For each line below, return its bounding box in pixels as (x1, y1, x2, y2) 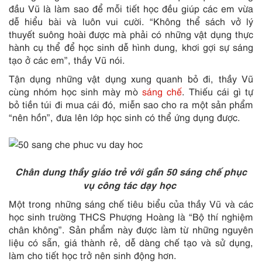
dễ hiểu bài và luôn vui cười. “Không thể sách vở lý (9, 15, 253, 27)
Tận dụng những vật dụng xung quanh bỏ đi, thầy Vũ (9, 72, 253, 85)
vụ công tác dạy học (83, 178, 179, 191)
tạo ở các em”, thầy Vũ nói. (9, 53, 125, 66)
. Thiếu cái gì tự (182, 85, 253, 98)
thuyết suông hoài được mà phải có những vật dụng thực (9, 27, 253, 40)
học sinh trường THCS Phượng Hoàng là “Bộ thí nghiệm (9, 210, 253, 223)
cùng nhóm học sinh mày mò (9, 85, 142, 98)
